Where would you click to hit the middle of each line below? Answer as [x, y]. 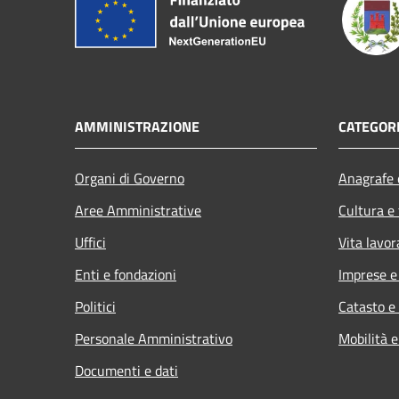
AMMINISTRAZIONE [137, 126]
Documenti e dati [126, 370]
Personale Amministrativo [154, 338]
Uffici [90, 242]
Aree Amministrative [138, 210]
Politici [95, 306]
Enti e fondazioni [126, 274]
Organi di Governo [130, 178]
